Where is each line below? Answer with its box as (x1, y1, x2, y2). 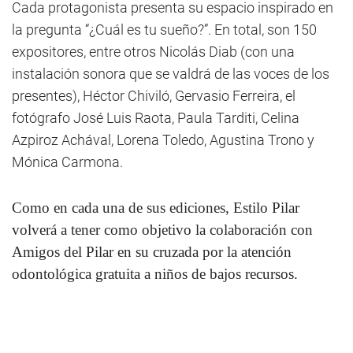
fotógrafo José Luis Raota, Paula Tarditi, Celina (12, 110, 299, 126)
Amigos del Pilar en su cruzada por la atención (12, 243, 292, 260)
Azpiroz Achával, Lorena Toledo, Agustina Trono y (12, 132, 314, 148)
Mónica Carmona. (12, 154, 123, 170)
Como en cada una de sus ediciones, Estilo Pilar (12, 199, 299, 216)
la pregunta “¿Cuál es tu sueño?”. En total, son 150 (12, 21, 317, 38)
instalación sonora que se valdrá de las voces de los (12, 65, 329, 82)
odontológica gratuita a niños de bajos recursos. (12, 266, 302, 282)
